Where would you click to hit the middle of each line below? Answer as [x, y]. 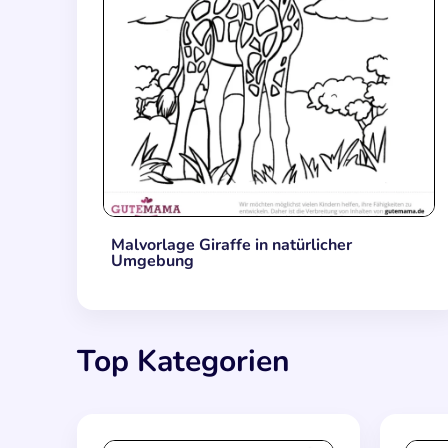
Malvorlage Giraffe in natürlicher [231, 244]
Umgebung [152, 260]
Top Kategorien [183, 362]
